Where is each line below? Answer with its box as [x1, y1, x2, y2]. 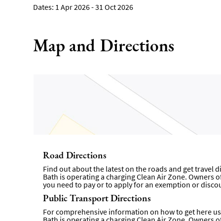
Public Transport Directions [43, 192, 151, 205]
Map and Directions [33, 34, 175, 57]
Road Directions [43, 149, 107, 162]
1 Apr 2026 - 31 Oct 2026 [55, 2, 134, 12]
